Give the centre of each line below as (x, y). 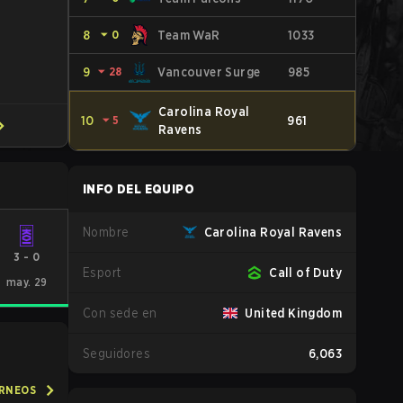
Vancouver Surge (209, 72)
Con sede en (120, 313)
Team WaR (189, 35)
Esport (102, 273)
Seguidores (116, 354)
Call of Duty (305, 273)
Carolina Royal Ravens (273, 232)
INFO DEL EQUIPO (139, 189)
